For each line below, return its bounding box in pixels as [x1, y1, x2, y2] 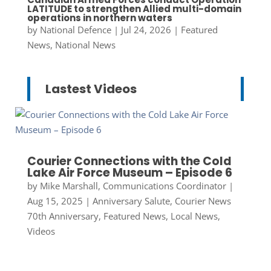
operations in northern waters [27, 11, 172, 25]
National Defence [39, 24, 111, 36]
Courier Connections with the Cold [27, 153, 232, 170]
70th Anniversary [27, 210, 99, 223]
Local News [170, 210, 218, 223]
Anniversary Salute [92, 195, 170, 207]
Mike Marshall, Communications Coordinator [39, 180, 226, 192]
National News [54, 39, 116, 51]
